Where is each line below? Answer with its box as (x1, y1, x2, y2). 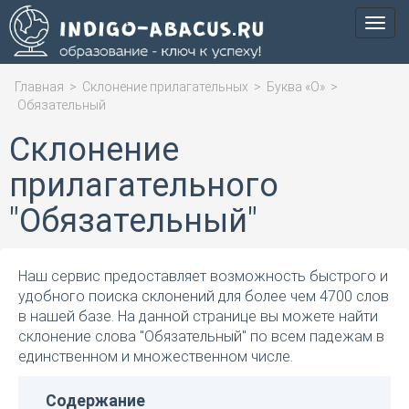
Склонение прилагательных (82, 79, 248, 94)
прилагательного (9, 166, 278, 204)
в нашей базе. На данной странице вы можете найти (18, 308, 378, 325)
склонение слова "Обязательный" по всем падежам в (18, 328, 384, 345)
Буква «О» (267, 79, 325, 94)
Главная (15, 79, 64, 94)
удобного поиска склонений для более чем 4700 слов (18, 288, 389, 305)
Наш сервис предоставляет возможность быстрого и (18, 267, 388, 285)
